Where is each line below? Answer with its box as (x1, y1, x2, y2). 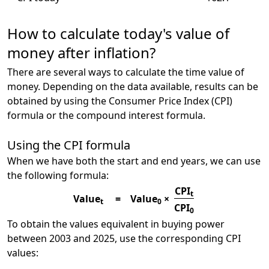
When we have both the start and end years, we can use (7, 154, 261, 168)
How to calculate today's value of (7, 23, 229, 43)
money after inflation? (7, 43, 156, 62)
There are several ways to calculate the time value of (7, 65, 244, 79)
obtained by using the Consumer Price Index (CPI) (7, 94, 232, 107)
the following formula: (7, 169, 109, 182)
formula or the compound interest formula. (7, 109, 205, 122)
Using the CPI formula (7, 137, 130, 153)
